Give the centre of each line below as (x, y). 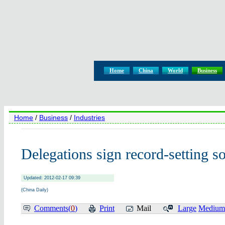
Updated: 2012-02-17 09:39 (52, 178)
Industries (89, 118)
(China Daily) (35, 190)
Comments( (52, 208)
